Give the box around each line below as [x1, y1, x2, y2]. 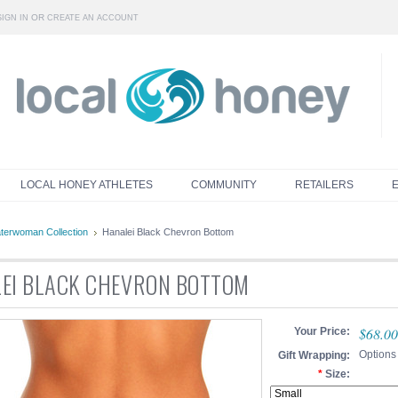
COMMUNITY [190, 179, 257, 191]
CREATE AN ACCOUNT [47, 13, 139, 22]
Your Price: [294, 325, 350, 338]
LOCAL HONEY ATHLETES [20, 179, 153, 191]
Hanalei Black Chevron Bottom [102, 227, 234, 237]
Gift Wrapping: [278, 349, 350, 362]
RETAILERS [294, 179, 354, 191]
